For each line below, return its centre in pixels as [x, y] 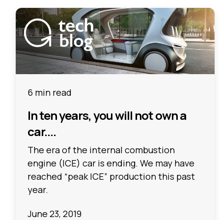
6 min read [50, 92]
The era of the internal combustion [101, 150]
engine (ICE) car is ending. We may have [111, 163]
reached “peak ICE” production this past [111, 176]
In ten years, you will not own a [107, 115]
